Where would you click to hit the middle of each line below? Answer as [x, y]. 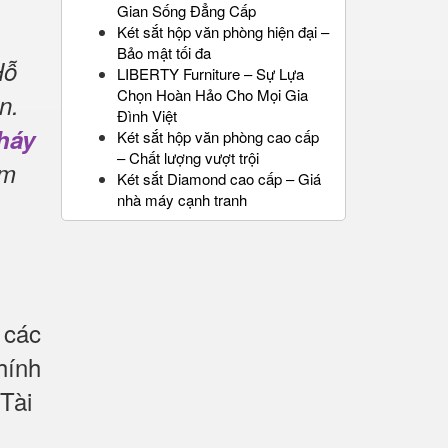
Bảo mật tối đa [164, 52]
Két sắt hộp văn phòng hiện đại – [223, 31]
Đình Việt [147, 115]
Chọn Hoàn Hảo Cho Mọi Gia [212, 94]
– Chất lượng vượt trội [188, 157]
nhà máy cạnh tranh [182, 199]
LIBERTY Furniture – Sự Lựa [210, 73]
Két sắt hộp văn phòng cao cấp [218, 136]
